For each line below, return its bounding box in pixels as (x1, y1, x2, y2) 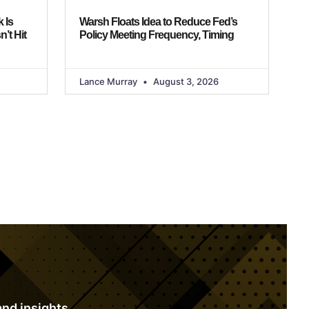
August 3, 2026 (150, 76, 219, 88)
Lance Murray (79, 76, 139, 88)
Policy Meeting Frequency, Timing (79, 29, 234, 41)
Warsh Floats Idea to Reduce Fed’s (79, 16, 237, 28)
